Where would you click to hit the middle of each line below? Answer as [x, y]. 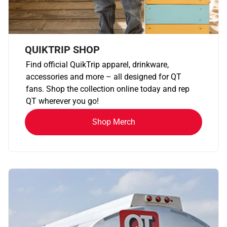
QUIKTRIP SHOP [62, 50]
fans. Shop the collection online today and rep [108, 89]
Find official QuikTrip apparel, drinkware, [97, 65]
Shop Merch [113, 122]
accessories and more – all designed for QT [104, 77]
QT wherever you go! [62, 101]
